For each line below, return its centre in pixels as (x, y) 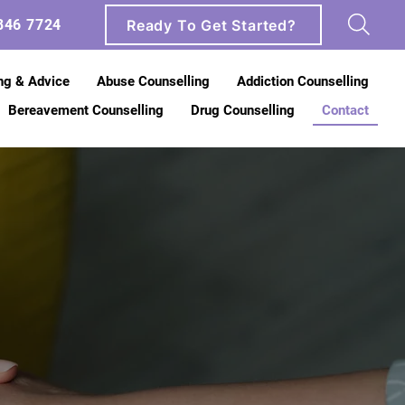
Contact (345, 110)
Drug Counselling (243, 110)
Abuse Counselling (153, 81)
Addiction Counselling (303, 81)
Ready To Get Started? (212, 25)
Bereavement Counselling (86, 110)
